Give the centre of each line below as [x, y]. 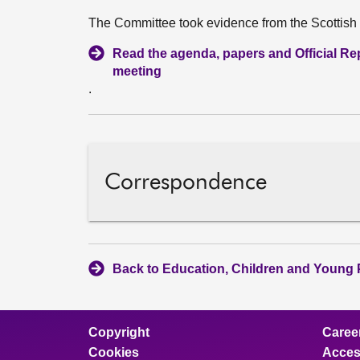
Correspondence [186, 182]
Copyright [119, 333]
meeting [137, 71]
